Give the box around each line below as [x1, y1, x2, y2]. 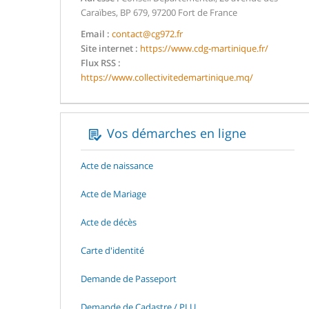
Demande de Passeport [81, 272, 177, 285]
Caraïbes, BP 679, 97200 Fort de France [81, 6, 237, 19]
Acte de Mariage [81, 188, 146, 200]
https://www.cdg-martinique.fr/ [140, 42, 268, 54]
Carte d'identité [81, 244, 144, 257]
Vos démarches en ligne [107, 125, 246, 141]
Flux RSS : [81, 57, 121, 69]
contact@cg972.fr [112, 28, 183, 40]
